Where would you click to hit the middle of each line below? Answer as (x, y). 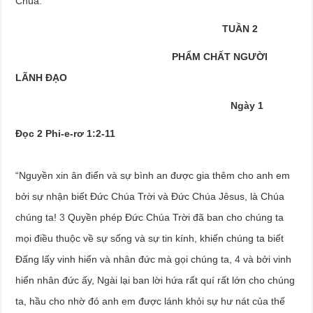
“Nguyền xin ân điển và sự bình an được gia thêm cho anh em (153, 175)
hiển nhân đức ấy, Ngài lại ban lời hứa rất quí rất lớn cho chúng (155, 280)
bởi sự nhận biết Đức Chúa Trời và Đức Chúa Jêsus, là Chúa (150, 196)
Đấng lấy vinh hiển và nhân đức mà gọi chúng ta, (125, 259)
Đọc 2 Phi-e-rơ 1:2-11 (66, 133)
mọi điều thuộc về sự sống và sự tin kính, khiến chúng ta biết (150, 238)
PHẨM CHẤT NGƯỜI (142, 56)
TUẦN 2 (240, 28)
